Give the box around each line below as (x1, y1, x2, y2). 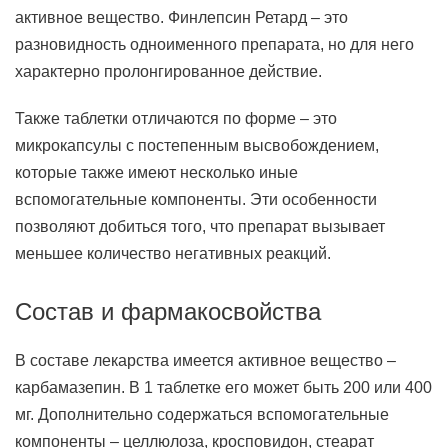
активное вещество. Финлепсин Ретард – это (15, 9, 348, 26)
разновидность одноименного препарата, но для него (15, 36, 414, 53)
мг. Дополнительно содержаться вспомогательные (15, 406, 389, 423)
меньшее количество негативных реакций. (15, 245, 331, 262)
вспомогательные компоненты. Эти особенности (15, 191, 377, 208)
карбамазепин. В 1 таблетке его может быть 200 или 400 (15, 379, 432, 396)
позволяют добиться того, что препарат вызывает (15, 218, 385, 235)
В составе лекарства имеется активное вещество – (15, 352, 396, 369)
